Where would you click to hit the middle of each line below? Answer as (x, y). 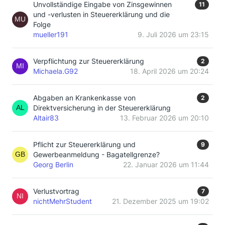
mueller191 (51, 34)
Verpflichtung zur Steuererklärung (89, 61)
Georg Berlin (53, 164)
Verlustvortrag (56, 191)
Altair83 (46, 118)
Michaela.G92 (55, 71)
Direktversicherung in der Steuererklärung (102, 108)
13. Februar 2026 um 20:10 (164, 118)
